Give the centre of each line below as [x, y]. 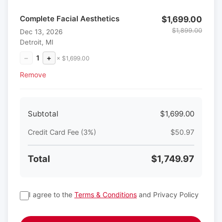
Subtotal [43, 114]
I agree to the [52, 194]
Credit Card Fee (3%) [62, 132]
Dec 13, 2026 [41, 32]
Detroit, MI [37, 42]
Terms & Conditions [106, 194]
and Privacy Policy [168, 194]
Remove [33, 74]
